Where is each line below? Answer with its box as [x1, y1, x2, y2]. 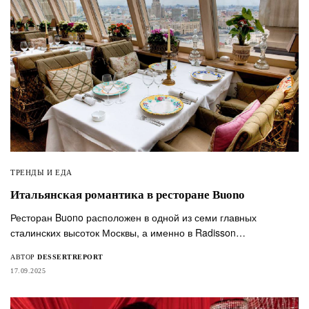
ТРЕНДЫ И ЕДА [10, 168, 72, 177]
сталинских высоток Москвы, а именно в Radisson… [10, 226, 246, 240]
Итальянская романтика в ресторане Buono [10, 188, 245, 202]
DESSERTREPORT [37, 253, 103, 261]
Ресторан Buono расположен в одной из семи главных [10, 210, 257, 225]
